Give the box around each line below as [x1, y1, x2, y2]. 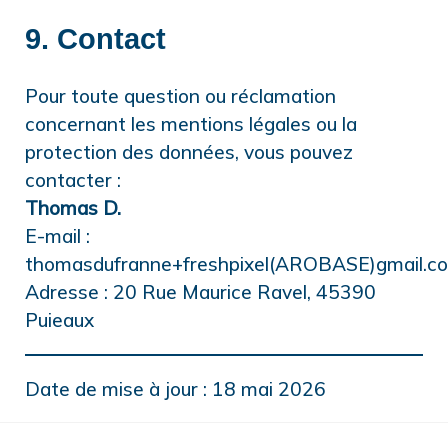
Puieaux [25, 308, 94, 333]
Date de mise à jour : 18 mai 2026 [25, 376, 326, 401]
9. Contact [25, 23, 166, 56]
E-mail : [25, 224, 90, 249]
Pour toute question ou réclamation [25, 84, 336, 109]
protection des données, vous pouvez [25, 140, 353, 165]
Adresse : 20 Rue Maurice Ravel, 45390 [25, 280, 376, 305]
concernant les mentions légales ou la [25, 112, 357, 137]
